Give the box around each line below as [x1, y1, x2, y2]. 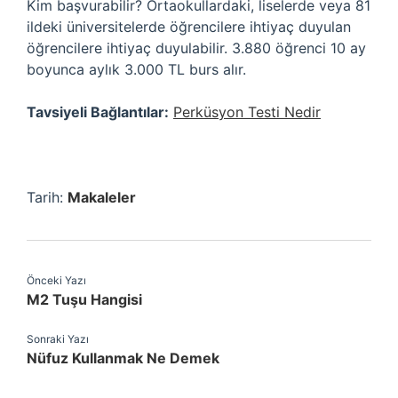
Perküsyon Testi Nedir [173, 103, 321, 121]
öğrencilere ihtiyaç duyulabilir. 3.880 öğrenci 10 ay [27, 39, 366, 57]
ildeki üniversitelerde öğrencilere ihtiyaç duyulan [27, 18, 351, 36]
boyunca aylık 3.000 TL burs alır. [27, 60, 246, 78]
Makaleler [68, 188, 136, 206]
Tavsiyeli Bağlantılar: [27, 103, 169, 121]
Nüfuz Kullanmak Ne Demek [27, 349, 219, 367]
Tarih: [27, 188, 68, 206]
